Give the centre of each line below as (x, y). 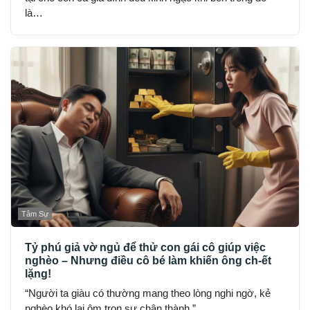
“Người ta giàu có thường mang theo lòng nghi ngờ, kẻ (148, 293)
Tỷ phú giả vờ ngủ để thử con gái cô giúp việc (145, 247)
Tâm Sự (35, 214)
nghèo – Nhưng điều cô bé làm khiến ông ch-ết (148, 261)
